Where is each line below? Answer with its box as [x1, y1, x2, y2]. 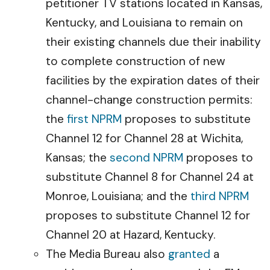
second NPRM [110, 150, 183, 165]
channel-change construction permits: [46, 92, 253, 107]
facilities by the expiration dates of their [46, 73, 260, 88]
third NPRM [190, 189, 249, 204]
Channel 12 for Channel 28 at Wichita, [46, 131, 243, 146]
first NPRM [67, 111, 122, 127]
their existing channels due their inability [46, 34, 261, 49]
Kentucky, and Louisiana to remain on [46, 15, 243, 30]
